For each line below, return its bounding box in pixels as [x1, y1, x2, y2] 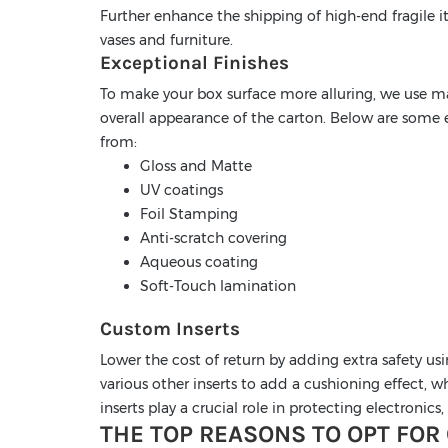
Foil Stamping [140, 205, 238, 224]
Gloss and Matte [140, 157, 252, 176]
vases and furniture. [100, 31, 233, 50]
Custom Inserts [100, 318, 240, 341]
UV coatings [140, 181, 223, 200]
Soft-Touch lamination [140, 277, 296, 296]
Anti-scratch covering [140, 229, 287, 248]
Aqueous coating [140, 253, 258, 272]
